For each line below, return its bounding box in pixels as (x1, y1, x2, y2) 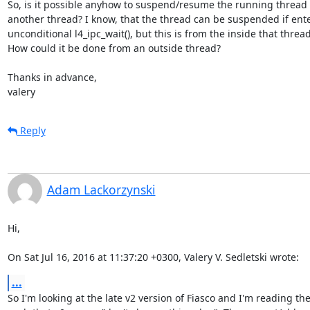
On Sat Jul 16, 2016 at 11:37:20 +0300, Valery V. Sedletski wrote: (7, 250, 299, 264)
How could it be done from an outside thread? (7, 41, 221, 55)
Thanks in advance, (7, 70, 97, 84)
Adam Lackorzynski (46, 181, 156, 198)
